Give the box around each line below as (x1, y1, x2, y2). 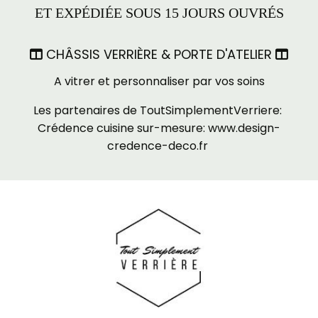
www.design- (208, 120, 280, 137)
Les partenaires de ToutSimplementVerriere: (33, 102, 285, 119)
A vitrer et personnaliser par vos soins (53, 73, 265, 90)
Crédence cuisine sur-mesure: (38, 120, 208, 137)
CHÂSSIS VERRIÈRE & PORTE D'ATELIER (43, 45, 275, 64)
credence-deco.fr (107, 138, 208, 155)
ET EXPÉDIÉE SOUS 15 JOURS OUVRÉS (34, 5, 284, 21)
